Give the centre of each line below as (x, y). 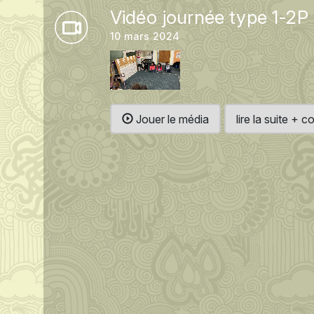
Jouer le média (171, 119)
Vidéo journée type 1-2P (209, 17)
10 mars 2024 (145, 36)
